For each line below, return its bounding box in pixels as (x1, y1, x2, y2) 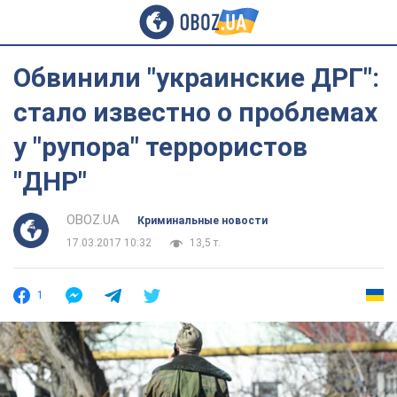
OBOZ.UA (66, 212, 120, 228)
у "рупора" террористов (13, 131, 307, 162)
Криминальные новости (137, 214, 268, 227)
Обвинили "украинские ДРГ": (13, 62, 379, 93)
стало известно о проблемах (13, 97, 378, 128)
